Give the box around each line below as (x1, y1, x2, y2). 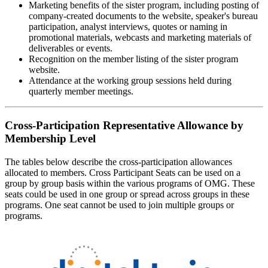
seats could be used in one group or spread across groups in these (5, 188, 249, 199)
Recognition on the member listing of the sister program (29, 54, 238, 65)
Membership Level (5, 132, 96, 145)
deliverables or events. (29, 43, 112, 54)
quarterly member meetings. (29, 86, 133, 97)
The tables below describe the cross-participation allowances (5, 156, 232, 167)
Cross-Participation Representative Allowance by (5, 118, 243, 132)
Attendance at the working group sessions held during (29, 75, 232, 86)
